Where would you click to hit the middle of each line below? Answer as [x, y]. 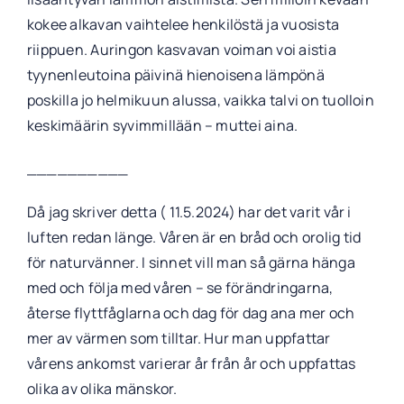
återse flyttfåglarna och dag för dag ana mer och [191, 312]
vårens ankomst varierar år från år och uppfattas [191, 363]
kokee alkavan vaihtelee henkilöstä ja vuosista [183, 24]
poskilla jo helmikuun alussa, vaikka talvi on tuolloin [200, 100]
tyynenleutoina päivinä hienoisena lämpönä [175, 74]
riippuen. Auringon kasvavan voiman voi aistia [181, 49]
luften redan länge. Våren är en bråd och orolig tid [194, 237]
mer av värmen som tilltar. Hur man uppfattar [179, 338]
